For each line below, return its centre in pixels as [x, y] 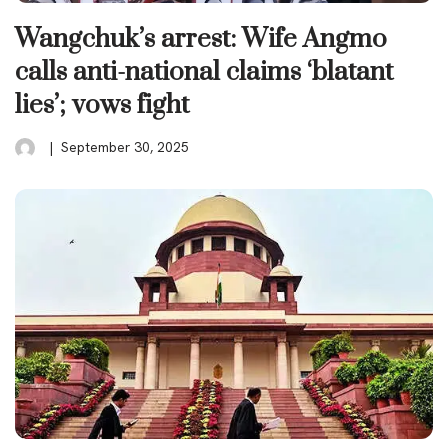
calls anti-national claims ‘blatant [204, 72]
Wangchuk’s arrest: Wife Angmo [201, 39]
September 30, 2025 [125, 146]
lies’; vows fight [102, 105]
